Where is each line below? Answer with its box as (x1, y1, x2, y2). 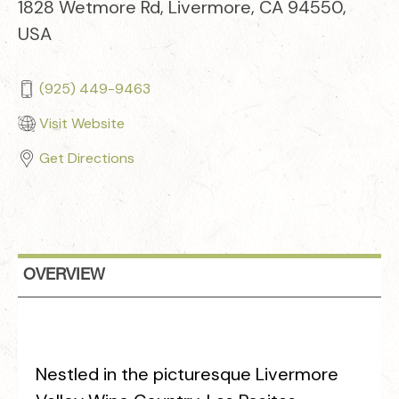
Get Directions (36, 149, 138, 167)
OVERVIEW (23, 267, 105, 283)
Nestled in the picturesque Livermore (36, 362, 338, 386)
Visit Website (36, 114, 128, 133)
